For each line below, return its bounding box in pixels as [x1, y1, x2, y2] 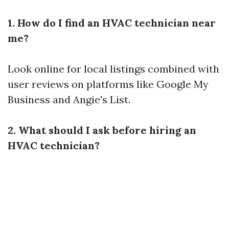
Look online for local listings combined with [8, 62, 219, 75]
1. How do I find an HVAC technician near [8, 16, 216, 29]
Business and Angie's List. [8, 93, 130, 106]
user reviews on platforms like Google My [8, 77, 209, 90]
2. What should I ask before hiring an [8, 123, 196, 136]
